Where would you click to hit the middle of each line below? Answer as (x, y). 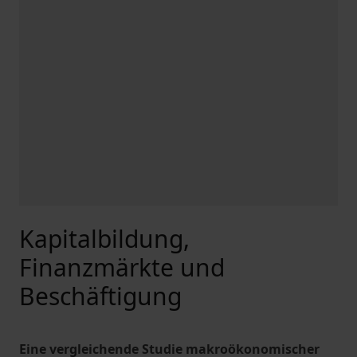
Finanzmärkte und (122, 267)
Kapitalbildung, (104, 239)
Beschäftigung (100, 296)
